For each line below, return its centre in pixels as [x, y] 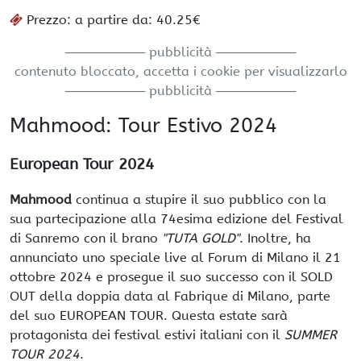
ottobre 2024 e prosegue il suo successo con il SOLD [171, 277]
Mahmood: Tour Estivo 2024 [143, 126]
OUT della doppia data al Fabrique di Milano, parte [170, 297]
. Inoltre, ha [275, 239]
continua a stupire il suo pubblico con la [199, 200]
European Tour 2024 [82, 164]
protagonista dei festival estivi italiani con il [147, 335]
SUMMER [311, 335]
